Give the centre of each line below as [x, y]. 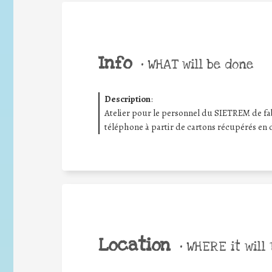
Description [127, 99]
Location [134, 245]
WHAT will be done [198, 64]
